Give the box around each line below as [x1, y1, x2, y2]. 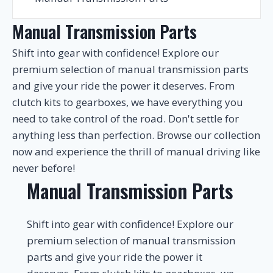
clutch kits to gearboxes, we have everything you [12, 95, 243, 109]
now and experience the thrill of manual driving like [12, 144, 260, 158]
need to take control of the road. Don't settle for [12, 112, 239, 126]
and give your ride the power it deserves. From [12, 79, 235, 93]
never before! [12, 161, 75, 175]
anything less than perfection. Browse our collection [12, 128, 260, 142]
